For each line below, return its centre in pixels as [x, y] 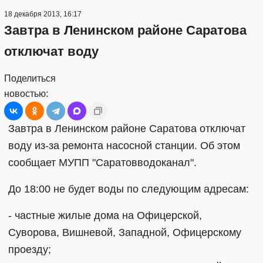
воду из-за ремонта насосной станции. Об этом [124, 145]
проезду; [30, 249]
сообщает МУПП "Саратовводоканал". [102, 162]
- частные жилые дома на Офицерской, [105, 215]
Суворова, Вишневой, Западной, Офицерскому [125, 232]
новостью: [26, 93]
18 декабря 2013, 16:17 [43, 14]
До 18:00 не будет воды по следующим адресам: [129, 189]
